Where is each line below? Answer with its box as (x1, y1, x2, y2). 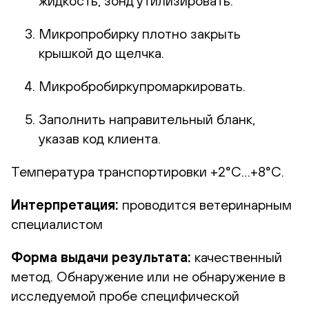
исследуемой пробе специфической (11, 287, 239, 303)
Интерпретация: (11, 196, 119, 212)
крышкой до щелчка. (39, 44, 164, 61)
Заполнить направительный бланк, (39, 110, 255, 127)
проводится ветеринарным (119, 196, 292, 212)
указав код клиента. (39, 130, 161, 146)
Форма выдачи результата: (11, 248, 195, 265)
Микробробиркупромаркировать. (39, 77, 246, 94)
